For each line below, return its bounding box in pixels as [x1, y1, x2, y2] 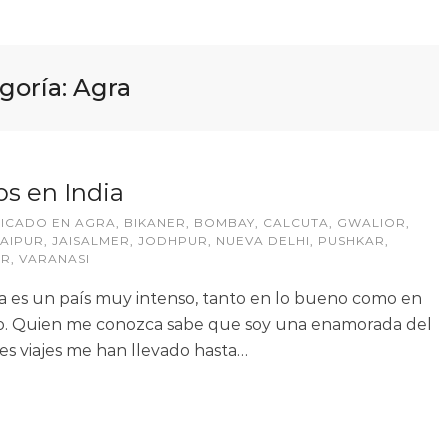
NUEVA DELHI [216, 233, 310, 248]
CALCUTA [263, 215, 329, 230]
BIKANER [124, 215, 186, 230]
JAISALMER [52, 233, 130, 248]
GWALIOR [337, 215, 406, 230]
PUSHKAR [318, 233, 385, 248]
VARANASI [19, 251, 90, 266]
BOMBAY [194, 215, 255, 230]
